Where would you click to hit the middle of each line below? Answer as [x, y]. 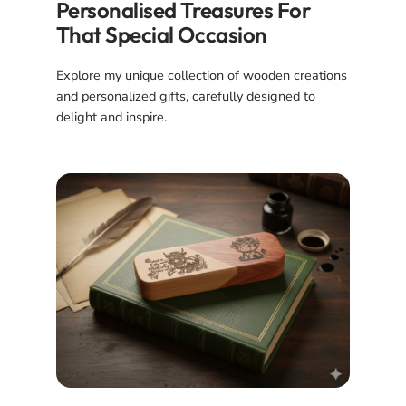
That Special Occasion [161, 34]
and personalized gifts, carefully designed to [185, 96]
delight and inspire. [111, 116]
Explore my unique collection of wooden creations [201, 75]
